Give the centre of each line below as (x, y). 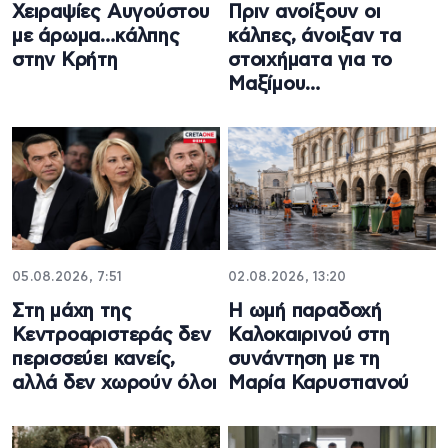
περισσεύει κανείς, (94, 360)
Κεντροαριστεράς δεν (111, 336)
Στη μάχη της (72, 312)
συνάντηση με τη (304, 360)
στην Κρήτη (65, 60)
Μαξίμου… (274, 84)
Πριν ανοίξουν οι (304, 12)
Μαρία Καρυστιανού (319, 384)
